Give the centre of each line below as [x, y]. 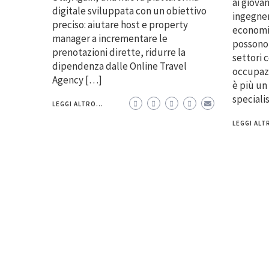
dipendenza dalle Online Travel [119, 66]
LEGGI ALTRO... [78, 104]
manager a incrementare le [110, 38]
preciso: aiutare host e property [120, 24]
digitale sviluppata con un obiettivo [129, 11]
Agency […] [77, 80]
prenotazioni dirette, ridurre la [119, 52]
